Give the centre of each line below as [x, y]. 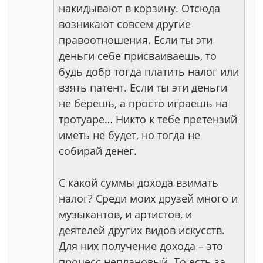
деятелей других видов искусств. [142, 230]
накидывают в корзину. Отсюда [139, 8]
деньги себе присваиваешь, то [138, 56]
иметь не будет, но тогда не [129, 135]
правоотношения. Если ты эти [136, 40]
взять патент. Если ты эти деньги [143, 87]
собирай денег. [98, 151]
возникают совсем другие [125, 24]
